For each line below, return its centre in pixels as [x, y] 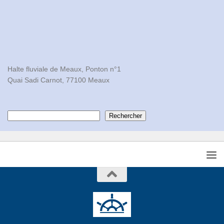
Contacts [21, 116]
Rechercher [125, 116]
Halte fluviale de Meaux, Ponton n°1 [64, 69]
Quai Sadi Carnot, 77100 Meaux [58, 80]
